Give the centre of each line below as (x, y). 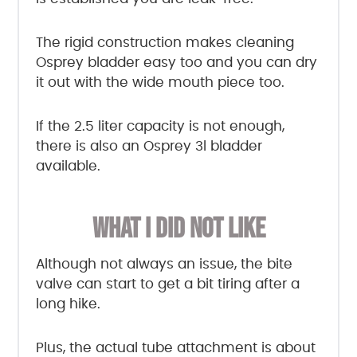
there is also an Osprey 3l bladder (149, 147)
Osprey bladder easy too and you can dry (176, 63)
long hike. (68, 304)
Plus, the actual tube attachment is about (175, 348)
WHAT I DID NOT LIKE (178, 229)
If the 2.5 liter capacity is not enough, (160, 127)
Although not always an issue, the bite (164, 265)
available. (68, 167)
